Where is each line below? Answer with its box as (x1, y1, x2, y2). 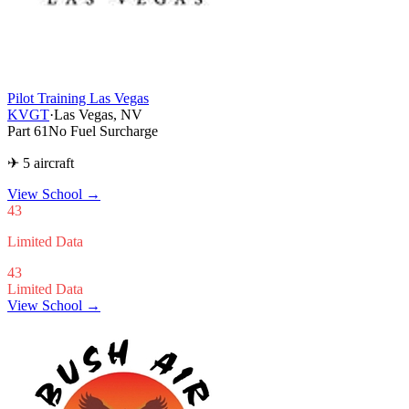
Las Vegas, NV (54, 106, 142, 122)
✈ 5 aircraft (7, 154, 74, 171)
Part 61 (7, 122, 48, 139)
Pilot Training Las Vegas (7, 89, 149, 106)
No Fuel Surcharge (48, 122, 158, 139)
